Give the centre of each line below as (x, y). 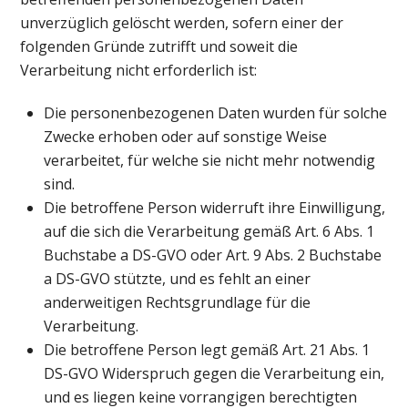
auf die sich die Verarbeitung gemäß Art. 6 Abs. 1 (209, 232)
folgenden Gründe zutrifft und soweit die (159, 47)
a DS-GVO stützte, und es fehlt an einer (177, 279)
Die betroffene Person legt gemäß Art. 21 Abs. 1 (207, 350)
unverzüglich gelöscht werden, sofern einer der (182, 23)
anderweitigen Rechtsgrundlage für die (177, 303)
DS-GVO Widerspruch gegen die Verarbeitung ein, (214, 374)
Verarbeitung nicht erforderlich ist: (139, 71)
